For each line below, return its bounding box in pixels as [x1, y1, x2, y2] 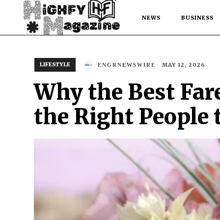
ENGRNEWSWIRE [98, 62, 156, 68]
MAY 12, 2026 [162, 61, 205, 68]
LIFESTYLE [40, 61, 70, 68]
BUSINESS [181, 14, 214, 21]
